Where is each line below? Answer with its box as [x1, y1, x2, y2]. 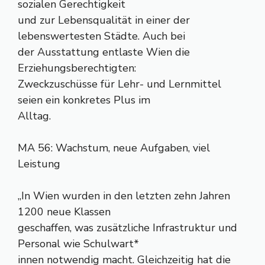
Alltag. [18, 109, 51, 123]
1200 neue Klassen [18, 205, 111, 219]
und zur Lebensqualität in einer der [18, 13, 190, 27]
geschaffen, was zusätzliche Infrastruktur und [18, 221, 237, 235]
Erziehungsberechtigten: [18, 61, 136, 75]
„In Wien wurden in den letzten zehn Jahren [18, 189, 230, 203]
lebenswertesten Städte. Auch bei [18, 29, 185, 43]
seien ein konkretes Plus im [18, 93, 150, 107]
